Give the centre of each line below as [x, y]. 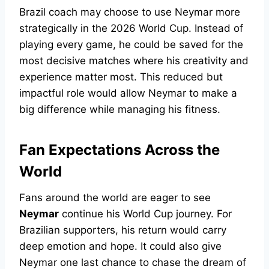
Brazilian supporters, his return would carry [123, 230]
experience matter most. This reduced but [121, 77]
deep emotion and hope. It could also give [120, 246]
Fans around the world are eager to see [115, 198]
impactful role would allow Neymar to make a [128, 93]
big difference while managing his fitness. [120, 110]
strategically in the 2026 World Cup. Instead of [131, 29]
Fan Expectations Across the [119, 150]
